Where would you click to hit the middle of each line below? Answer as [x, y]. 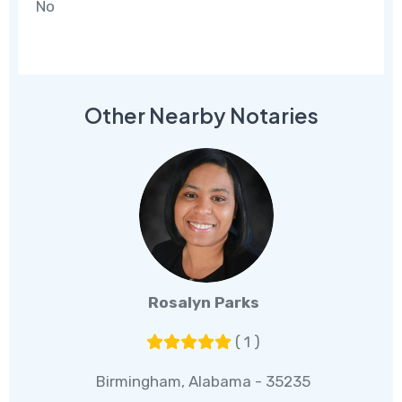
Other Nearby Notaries [201, 116]
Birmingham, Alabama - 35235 [204, 382]
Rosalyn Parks [203, 303]
